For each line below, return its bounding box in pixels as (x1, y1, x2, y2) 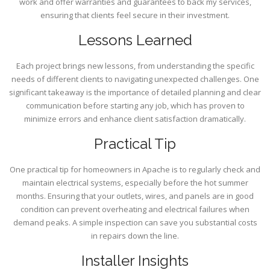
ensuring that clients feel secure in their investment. (40, 10, 230, 21)
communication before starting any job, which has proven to (25, 100, 245, 111)
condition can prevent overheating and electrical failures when (20, 204, 250, 215)
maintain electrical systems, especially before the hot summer (22, 177, 248, 189)
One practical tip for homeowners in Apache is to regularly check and (10, 164, 260, 175)
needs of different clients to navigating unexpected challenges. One (11, 74, 259, 85)
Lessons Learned (78, 31, 192, 49)
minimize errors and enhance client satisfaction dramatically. (24, 113, 246, 125)
